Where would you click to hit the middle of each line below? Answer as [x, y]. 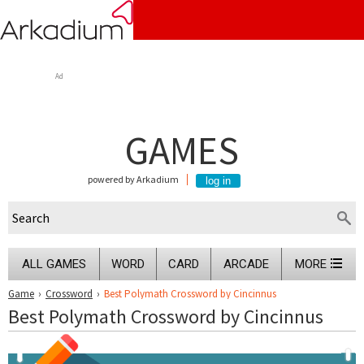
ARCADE [246, 264]
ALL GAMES [54, 264]
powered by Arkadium [133, 179]
